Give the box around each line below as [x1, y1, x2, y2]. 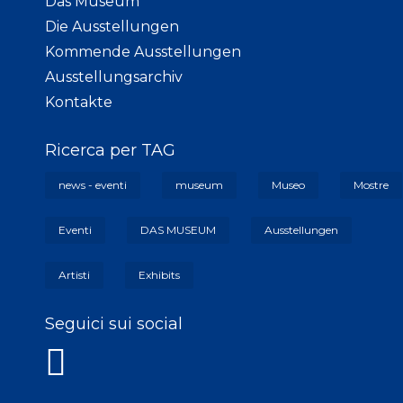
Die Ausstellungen [45, 17, 179, 35]
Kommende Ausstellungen [45, 42, 241, 60]
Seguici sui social [45, 313, 183, 334]
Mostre [354, 177, 389, 192]
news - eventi [58, 177, 127, 192]
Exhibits [139, 267, 180, 282]
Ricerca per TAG [45, 139, 175, 160]
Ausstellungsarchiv [45, 67, 183, 85]
